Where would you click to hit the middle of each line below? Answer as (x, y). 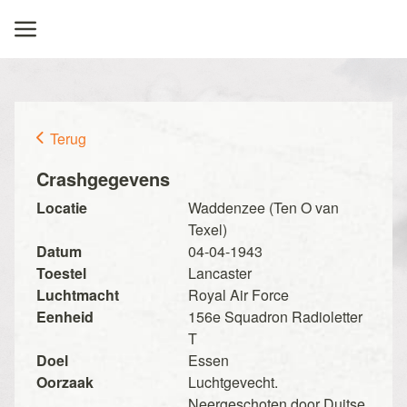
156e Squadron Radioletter (275, 317)
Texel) (207, 229)
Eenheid (65, 317)
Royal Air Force (238, 295)
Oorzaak (65, 382)
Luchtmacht (78, 295)
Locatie (62, 208)
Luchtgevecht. (233, 382)
